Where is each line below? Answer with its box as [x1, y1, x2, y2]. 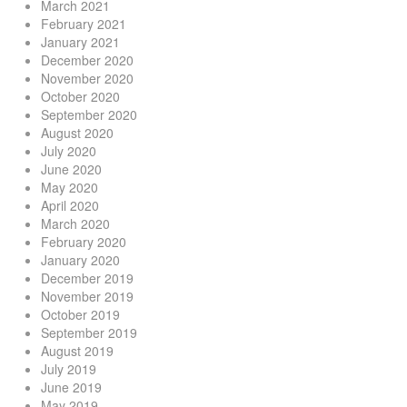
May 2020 [41, 178, 98, 197]
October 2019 [41, 305, 120, 324]
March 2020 [41, 214, 110, 233]
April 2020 [41, 196, 99, 215]
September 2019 [41, 323, 137, 342]
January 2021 [41, 33, 120, 52]
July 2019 [41, 360, 96, 379]
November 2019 [41, 287, 134, 306]
